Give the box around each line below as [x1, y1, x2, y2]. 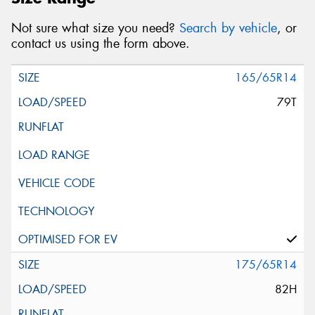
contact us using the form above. [11, 35, 190, 53]
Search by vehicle [179, 20, 277, 37]
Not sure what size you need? [11, 20, 179, 37]
